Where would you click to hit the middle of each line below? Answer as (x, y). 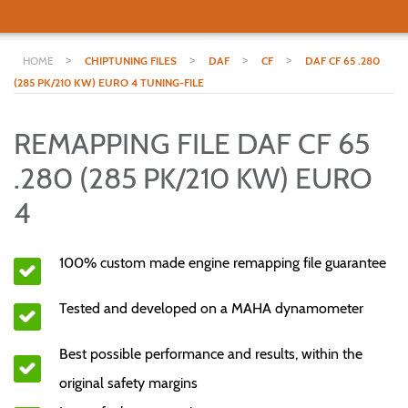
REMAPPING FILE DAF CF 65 (192, 143)
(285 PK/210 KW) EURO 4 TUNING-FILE (109, 82)
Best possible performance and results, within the (211, 354)
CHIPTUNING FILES (131, 61)
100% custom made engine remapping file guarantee (223, 263)
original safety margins (128, 383)
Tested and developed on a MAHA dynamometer (211, 308)
